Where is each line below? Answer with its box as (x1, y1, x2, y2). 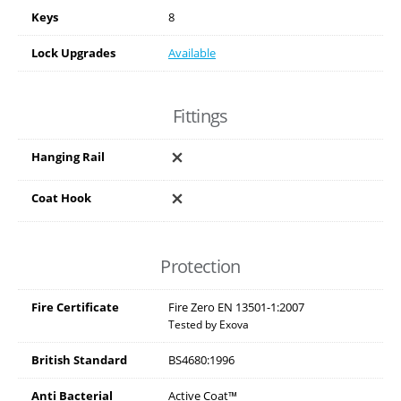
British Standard (31, 351, 127, 368)
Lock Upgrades (31, 44, 115, 61)
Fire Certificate (31, 298, 119, 315)
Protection (160, 253, 241, 278)
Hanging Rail (31, 148, 105, 165)
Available (168, 44, 216, 61)
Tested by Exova (168, 316, 249, 332)
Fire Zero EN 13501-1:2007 (168, 298, 304, 315)
